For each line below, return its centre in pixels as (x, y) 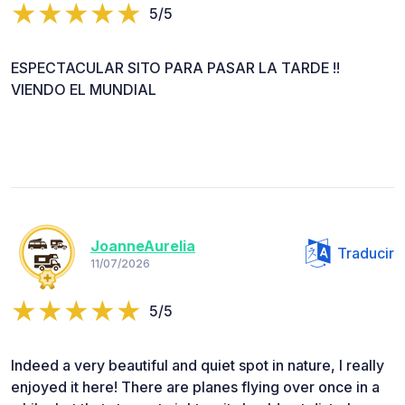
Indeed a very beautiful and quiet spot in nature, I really (198, 365)
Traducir (366, 253)
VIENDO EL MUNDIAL (84, 89)
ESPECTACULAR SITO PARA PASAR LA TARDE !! (175, 67)
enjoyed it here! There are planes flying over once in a (195, 386)
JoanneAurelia (143, 246)
